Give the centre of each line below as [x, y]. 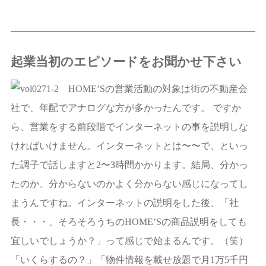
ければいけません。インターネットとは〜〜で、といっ [129, 145]
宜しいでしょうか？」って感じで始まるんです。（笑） [129, 240]
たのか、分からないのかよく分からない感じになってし [129, 183]
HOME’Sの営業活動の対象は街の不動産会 [153, 88]
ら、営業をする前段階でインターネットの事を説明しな [129, 126]
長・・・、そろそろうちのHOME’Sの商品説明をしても [129, 221]
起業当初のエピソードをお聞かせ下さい [126, 61]
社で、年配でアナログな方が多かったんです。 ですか [126, 107]
